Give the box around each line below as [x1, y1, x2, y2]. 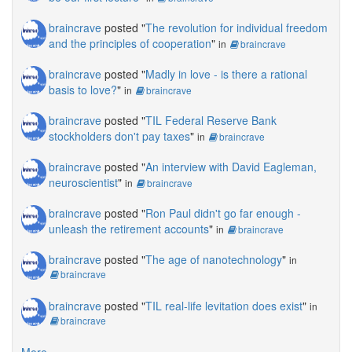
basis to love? [49, 81, 117, 97]
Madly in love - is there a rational [145, 65, 307, 82]
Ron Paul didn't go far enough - [145, 204, 301, 221]
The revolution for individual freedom [145, 19, 328, 35]
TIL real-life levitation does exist [145, 297, 302, 313]
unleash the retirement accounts [49, 220, 209, 236]
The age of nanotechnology [145, 251, 282, 267]
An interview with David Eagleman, [145, 158, 317, 174]
